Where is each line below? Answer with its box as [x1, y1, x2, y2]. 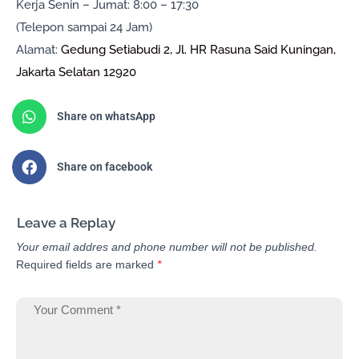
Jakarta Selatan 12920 [16, 65, 136, 80]
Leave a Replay [17, 214, 115, 231]
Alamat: [16, 42, 58, 58]
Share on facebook [56, 160, 152, 174]
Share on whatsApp [56, 110, 155, 123]
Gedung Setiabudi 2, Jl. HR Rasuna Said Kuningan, [61, 42, 336, 58]
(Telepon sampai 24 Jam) [16, 20, 152, 35]
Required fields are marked [16, 257, 154, 271]
